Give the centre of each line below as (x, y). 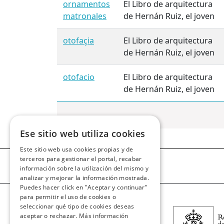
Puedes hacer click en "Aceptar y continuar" (84, 187)
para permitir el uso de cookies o (68, 197)
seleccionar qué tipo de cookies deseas (77, 206)
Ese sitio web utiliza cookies (83, 133)
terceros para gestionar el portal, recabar (81, 159)
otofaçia (78, 41)
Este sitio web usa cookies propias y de (77, 149)
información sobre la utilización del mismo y (84, 168)
